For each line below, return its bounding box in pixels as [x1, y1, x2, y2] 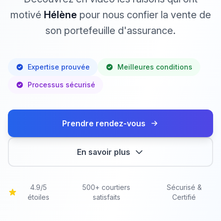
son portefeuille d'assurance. [45, 25, 176, 37]
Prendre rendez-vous [62, 118, 146, 128]
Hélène [43, 9, 77, 21]
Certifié [172, 193, 196, 201]
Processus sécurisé [28, 80, 95, 89]
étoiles [28, 193, 50, 201]
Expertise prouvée [28, 63, 90, 71]
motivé [10, 9, 44, 21]
